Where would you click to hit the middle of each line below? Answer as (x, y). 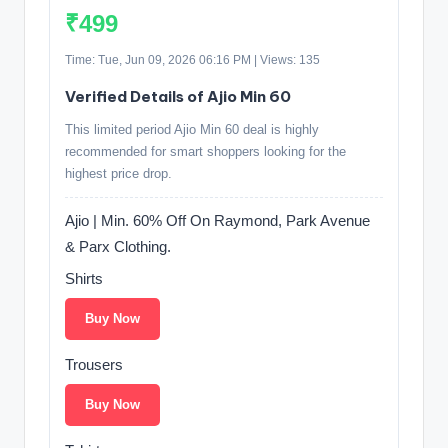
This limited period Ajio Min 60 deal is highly (192, 130)
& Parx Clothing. (118, 247)
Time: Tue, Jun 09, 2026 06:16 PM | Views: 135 (192, 60)
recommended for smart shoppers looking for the (205, 152)
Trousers (94, 365)
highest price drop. (118, 174)
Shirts (84, 279)
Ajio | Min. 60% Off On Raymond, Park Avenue (217, 221)
